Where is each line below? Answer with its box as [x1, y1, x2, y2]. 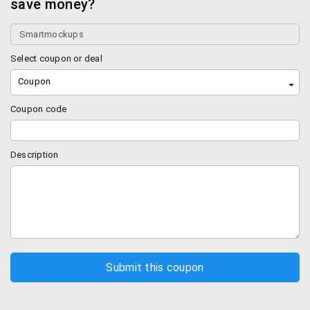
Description [10, 149, 59, 160]
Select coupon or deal [10, 53, 102, 64]
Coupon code [10, 104, 67, 114]
